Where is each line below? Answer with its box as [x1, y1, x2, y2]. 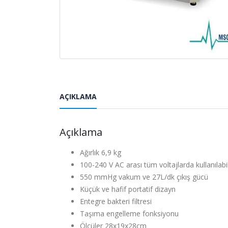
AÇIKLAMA [60, 91, 97, 101]
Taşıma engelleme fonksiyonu [80, 208, 179, 218]
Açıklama [60, 125, 102, 139]
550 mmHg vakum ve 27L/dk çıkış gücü [80, 172, 208, 182]
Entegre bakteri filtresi [80, 196, 152, 206]
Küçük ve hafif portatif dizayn [80, 184, 176, 194]
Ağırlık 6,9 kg [80, 147, 121, 157]
